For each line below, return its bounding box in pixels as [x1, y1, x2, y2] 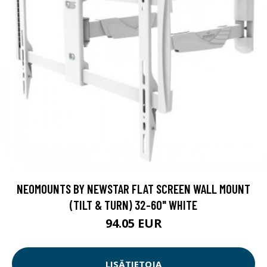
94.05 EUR [105, 215, 162, 232]
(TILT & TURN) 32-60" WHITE [70, 197, 197, 213]
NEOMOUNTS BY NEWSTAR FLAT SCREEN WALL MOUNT [17, 181, 250, 197]
